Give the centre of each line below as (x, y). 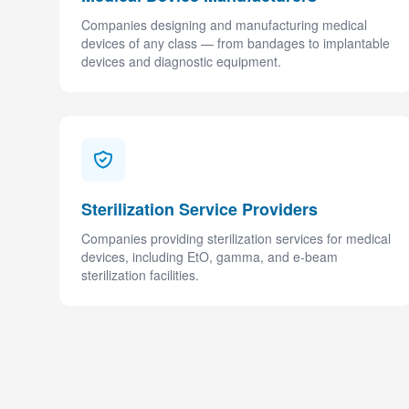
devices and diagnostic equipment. (181, 61)
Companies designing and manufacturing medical (224, 25)
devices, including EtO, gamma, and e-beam (210, 257)
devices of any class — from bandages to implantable (236, 43)
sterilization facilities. (140, 275)
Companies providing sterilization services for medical (236, 238)
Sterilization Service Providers (199, 209)
